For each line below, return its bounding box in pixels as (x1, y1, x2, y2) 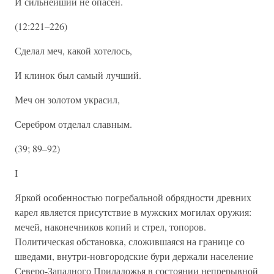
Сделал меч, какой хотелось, (15, 44, 132, 57)
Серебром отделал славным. (15, 117, 132, 130)
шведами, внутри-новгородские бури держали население (15, 250, 253, 262)
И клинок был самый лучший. (15, 68, 141, 81)
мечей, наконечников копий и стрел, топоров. (15, 220, 206, 233)
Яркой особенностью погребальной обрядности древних (15, 191, 251, 204)
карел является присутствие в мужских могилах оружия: (15, 206, 251, 218)
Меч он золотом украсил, (15, 93, 120, 106)
